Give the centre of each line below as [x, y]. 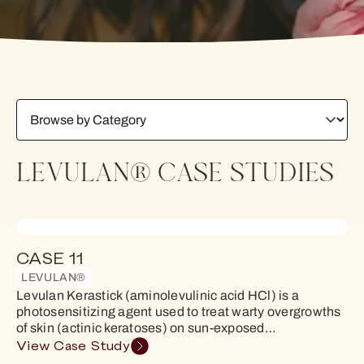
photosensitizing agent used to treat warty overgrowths [179, 312]
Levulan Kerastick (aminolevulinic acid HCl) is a [158, 295]
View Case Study [73, 346]
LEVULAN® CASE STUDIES [175, 173]
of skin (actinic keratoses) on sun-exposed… [146, 328]
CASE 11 [50, 259]
